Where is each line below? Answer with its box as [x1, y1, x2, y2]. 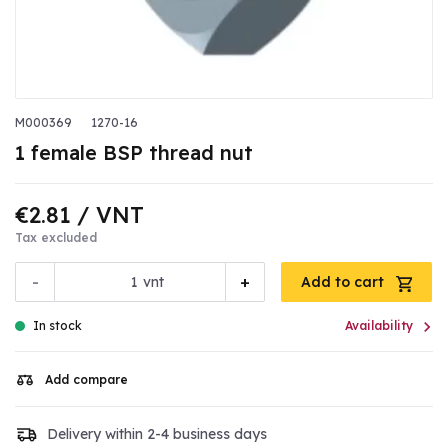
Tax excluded [15, 230, 97, 246]
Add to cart [301, 273, 388, 292]
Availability [345, 318, 413, 334]
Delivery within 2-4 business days [47, 424, 267, 443]
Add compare [45, 372, 128, 388]
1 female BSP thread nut [15, 140, 253, 166]
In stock [33, 318, 82, 334]
